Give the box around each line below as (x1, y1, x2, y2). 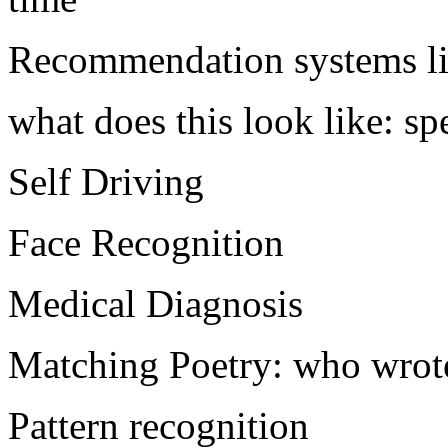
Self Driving (8, 160, 204, 203)
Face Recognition (8, 221, 284, 264)
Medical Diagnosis (8, 282, 303, 325)
